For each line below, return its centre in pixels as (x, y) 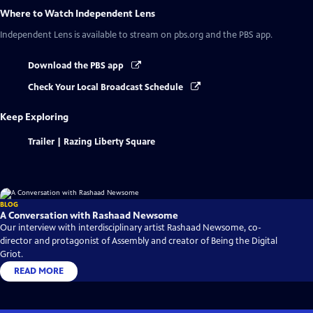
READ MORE (39, 271)
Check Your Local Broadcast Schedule (107, 87)
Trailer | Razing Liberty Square (92, 141)
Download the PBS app (77, 66)
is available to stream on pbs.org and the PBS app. (172, 35)
